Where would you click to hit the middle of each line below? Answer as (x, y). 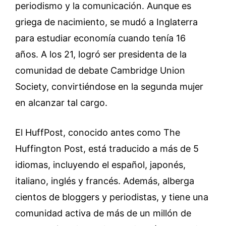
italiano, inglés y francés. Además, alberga (105, 181)
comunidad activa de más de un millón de (103, 213)
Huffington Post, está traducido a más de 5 (107, 148)
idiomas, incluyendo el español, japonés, (100, 164)
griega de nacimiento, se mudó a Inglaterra (106, 22)
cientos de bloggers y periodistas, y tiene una (112, 197)
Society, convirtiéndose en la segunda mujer (109, 86)
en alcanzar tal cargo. (61, 102)
